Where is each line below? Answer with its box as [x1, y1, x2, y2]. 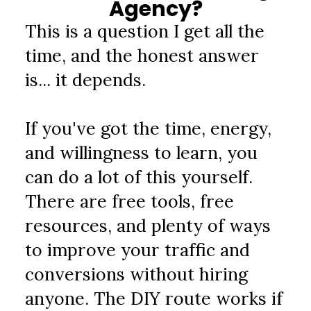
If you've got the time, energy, [25, 117, 272, 140]
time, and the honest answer [25, 44, 260, 67]
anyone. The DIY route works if [25, 287, 283, 310]
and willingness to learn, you [25, 142, 258, 164]
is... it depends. [25, 69, 146, 91]
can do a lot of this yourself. [25, 166, 253, 188]
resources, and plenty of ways [25, 215, 271, 237]
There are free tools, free [25, 190, 235, 212]
